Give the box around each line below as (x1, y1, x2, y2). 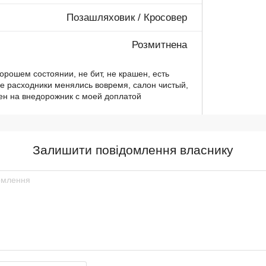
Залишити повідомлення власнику (33, 143, 233, 157)
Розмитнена (132, 39, 188, 51)
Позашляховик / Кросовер (66, 12, 188, 24)
